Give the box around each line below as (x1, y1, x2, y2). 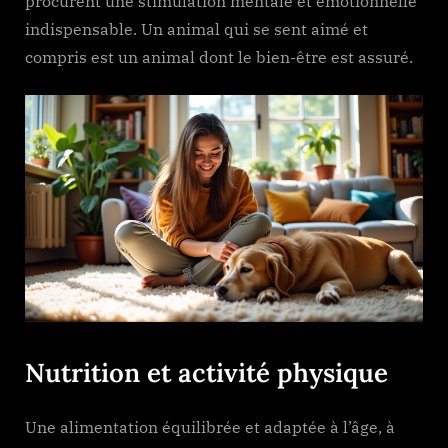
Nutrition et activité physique (25, 356, 388, 390)
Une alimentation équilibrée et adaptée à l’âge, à (25, 417, 395, 438)
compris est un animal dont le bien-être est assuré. (25, 47, 413, 68)
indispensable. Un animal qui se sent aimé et (25, 19, 368, 40)
